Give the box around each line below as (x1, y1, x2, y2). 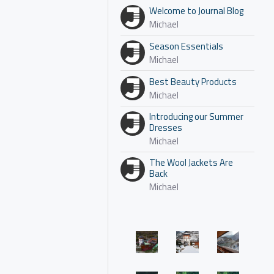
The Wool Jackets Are (149, 155, 233, 169)
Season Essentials (149, 39, 223, 53)
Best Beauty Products (149, 75, 237, 89)
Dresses (149, 120, 182, 135)
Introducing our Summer (149, 109, 243, 124)
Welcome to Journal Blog (149, 4, 243, 18)
